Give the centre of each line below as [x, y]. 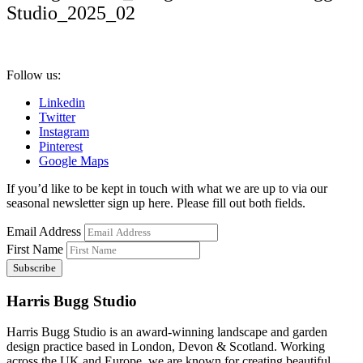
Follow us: [34, 75]
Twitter [57, 117]
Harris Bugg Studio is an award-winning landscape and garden [167, 332]
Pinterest [61, 146]
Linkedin [62, 102]
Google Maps [74, 160]
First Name [35, 249]
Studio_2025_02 [71, 13]
